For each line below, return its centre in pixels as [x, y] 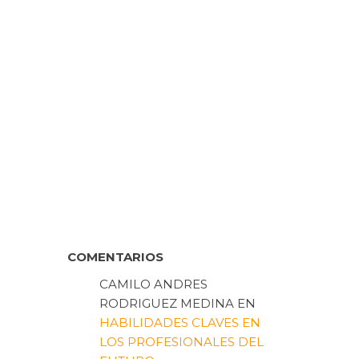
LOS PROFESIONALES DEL [181, 342]
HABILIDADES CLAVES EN [179, 323]
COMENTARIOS [115, 257]
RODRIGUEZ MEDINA [166, 303]
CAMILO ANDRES [153, 284]
